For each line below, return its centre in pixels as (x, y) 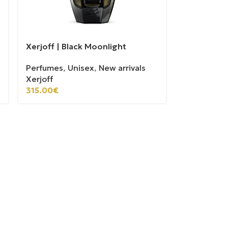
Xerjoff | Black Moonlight (76, 46)
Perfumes (45, 67)
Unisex (81, 67)
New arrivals (122, 67)
